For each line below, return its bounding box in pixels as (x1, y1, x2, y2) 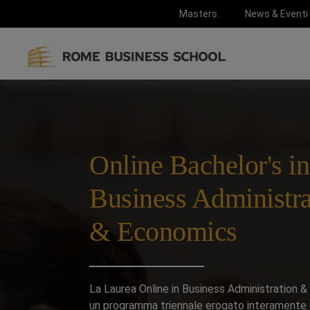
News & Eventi (245, 8, 308, 19)
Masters (179, 8, 217, 19)
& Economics (89, 216, 237, 247)
